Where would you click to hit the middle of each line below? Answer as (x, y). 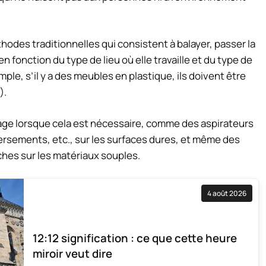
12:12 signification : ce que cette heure (135, 238)
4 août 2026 (227, 194)
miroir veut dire (72, 254)
